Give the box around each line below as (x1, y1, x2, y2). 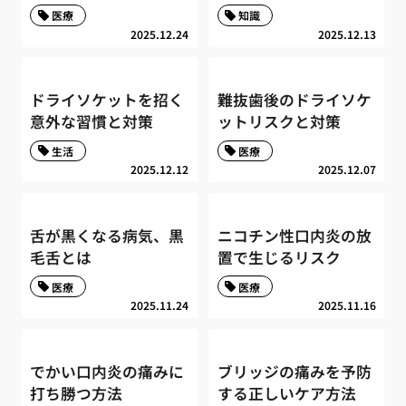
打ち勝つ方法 (30, 382, 123, 404)
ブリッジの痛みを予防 (217, 360, 372, 382)
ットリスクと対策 (217, 111, 341, 133)
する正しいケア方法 (217, 382, 356, 404)
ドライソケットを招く (30, 89, 185, 111)
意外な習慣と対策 (30, 111, 154, 133)
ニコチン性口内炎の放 (217, 224, 372, 246)
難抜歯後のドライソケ (217, 89, 372, 111)
